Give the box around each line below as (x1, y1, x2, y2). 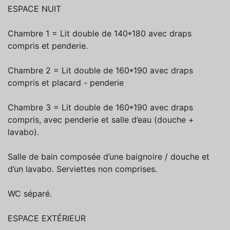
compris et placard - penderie (8, 78, 124, 88)
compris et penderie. (8, 41, 88, 51)
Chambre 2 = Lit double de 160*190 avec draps (8, 65, 193, 76)
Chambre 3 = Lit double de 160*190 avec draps (8, 102, 193, 113)
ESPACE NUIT (8, 4, 61, 14)
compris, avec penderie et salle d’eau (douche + (8, 114, 194, 125)
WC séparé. (8, 188, 52, 199)
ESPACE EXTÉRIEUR (8, 213, 86, 224)
